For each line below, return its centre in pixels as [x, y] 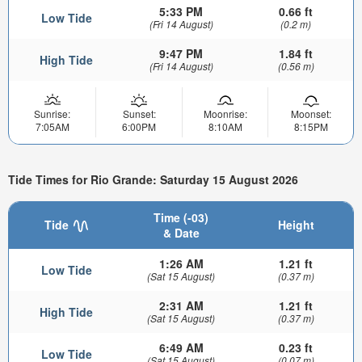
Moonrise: [225, 114]
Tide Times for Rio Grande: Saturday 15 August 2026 [153, 179]
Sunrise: [52, 114]
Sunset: [139, 114]
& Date [181, 232]
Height [296, 224]
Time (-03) [181, 217]
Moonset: [311, 114]
